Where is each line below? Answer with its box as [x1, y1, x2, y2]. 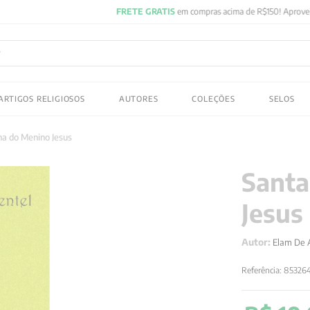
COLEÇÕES [192, 93, 235, 103]
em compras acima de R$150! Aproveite [55, 6, 200, 17]
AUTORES [118, 93, 158, 103]
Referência [241, 265, 280, 276]
